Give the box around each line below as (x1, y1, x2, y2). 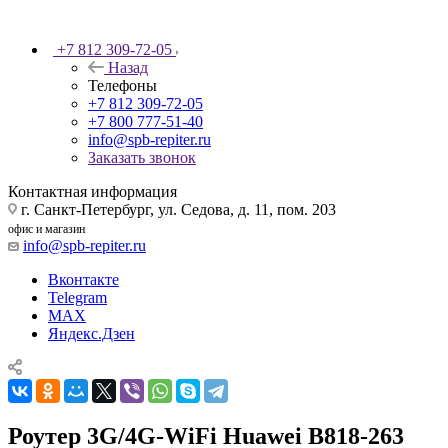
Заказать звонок (88, 148, 196, 166)
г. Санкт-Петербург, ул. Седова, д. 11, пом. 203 (17, 200, 336, 218)
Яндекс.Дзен (48, 324, 135, 342)
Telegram (48, 288, 107, 306)
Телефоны (88, 76, 157, 94)
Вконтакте (48, 270, 119, 288)
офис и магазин (8, 221, 85, 236)
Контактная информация (8, 182, 177, 200)
